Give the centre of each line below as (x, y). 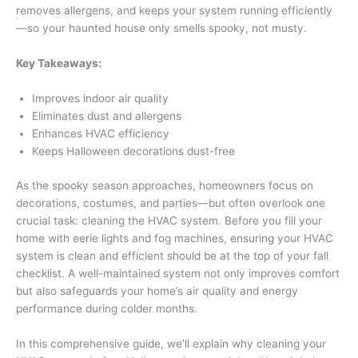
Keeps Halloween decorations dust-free (133, 151)
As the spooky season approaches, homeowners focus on (165, 185)
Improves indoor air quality (100, 98)
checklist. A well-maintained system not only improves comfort (178, 273)
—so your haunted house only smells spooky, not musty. (161, 28)
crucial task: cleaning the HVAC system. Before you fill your (169, 220)
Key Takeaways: (59, 63)
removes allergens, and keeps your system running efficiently (174, 10)
